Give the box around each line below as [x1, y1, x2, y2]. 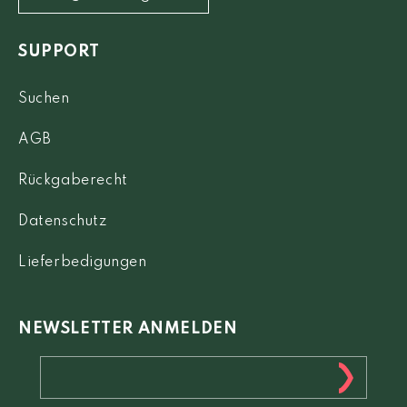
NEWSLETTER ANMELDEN [18, 321, 238, 337]
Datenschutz [18, 214, 107, 229]
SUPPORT [18, 44, 100, 60]
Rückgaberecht [18, 174, 128, 188]
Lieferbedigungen [18, 255, 147, 270]
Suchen [18, 92, 70, 106]
